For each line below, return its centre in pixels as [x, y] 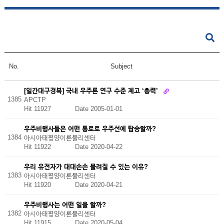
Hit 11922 [49, 146]
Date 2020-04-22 [98, 146]
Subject [122, 66]
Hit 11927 [49, 109]
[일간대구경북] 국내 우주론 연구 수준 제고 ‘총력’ [92, 90]
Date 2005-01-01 [98, 109]
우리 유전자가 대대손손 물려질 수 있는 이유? [86, 166]
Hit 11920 [49, 184]
